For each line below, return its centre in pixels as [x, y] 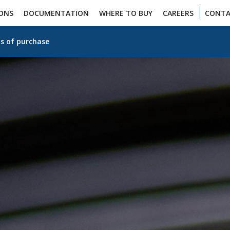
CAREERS [178, 13]
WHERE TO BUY [126, 13]
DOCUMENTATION [56, 13]
